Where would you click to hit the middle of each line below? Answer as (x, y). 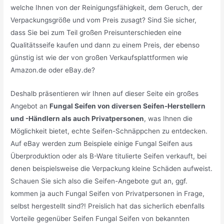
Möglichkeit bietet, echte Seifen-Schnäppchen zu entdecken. (109, 131)
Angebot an (30, 106)
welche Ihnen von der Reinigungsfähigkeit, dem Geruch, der (107, 8)
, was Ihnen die (168, 118)
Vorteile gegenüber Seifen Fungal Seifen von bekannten (100, 218)
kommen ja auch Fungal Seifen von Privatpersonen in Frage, (108, 193)
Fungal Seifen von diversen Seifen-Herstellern (128, 106)
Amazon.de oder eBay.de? (53, 70)
